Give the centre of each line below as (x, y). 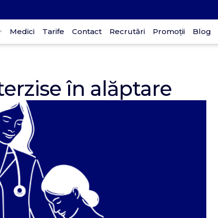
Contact (87, 31)
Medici (22, 31)
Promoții (169, 31)
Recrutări (127, 31)
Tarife (53, 31)
